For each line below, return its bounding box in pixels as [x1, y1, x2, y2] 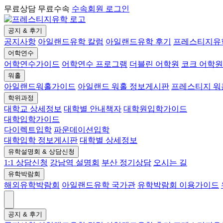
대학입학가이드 [4, 115, 60, 123]
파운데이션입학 [54, 125, 110, 134]
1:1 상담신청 [4, 158, 48, 167]
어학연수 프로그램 [62, 60, 127, 68]
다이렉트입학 [4, 125, 52, 134]
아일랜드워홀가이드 [4, 82, 76, 91]
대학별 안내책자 [64, 105, 121, 113]
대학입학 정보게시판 [4, 136, 78, 144]
